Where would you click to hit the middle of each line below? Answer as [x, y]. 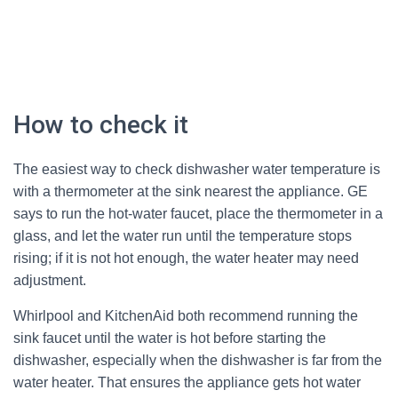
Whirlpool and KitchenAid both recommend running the [186, 316]
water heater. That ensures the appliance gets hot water [187, 382]
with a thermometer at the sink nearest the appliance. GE [191, 191]
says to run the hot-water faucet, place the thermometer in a [198, 214]
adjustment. [50, 280]
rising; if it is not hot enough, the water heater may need [186, 258]
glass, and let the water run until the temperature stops [183, 236]
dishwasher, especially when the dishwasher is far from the [198, 360]
